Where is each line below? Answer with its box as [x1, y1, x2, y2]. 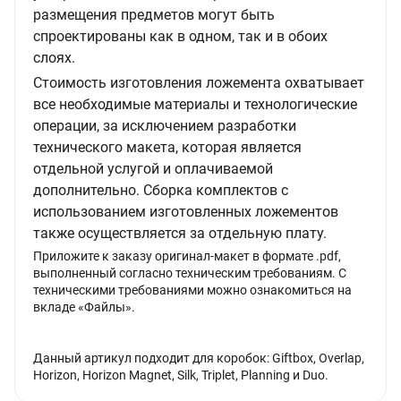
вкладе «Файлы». [33, 300, 135, 314]
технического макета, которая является [33, 139, 302, 156]
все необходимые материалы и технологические [33, 96, 357, 113]
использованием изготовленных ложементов [33, 203, 338, 220]
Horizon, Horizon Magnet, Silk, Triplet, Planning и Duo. [33, 368, 328, 382]
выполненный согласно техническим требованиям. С [33, 266, 346, 280]
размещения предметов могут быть [33, 6, 275, 23]
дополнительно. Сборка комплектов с [33, 182, 288, 199]
